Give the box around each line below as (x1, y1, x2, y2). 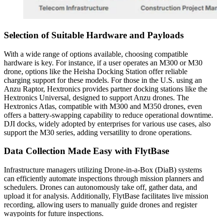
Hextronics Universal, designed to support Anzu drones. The (4, 93, 189, 102)
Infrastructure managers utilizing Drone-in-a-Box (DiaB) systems (4, 166, 202, 174)
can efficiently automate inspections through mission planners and (4, 174, 204, 183)
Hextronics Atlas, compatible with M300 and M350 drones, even (4, 102, 202, 110)
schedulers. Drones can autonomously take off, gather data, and (4, 183, 197, 192)
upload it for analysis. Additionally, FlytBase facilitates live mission (4, 192, 208, 201)
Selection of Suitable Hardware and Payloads (4, 30, 184, 41)
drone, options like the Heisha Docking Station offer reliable (4, 67, 187, 76)
